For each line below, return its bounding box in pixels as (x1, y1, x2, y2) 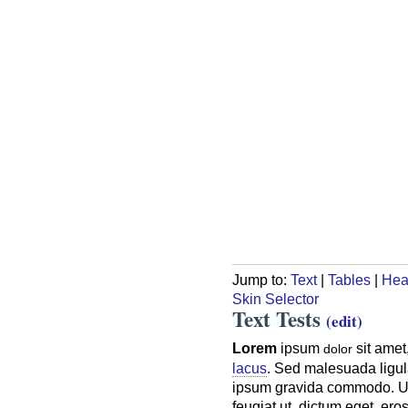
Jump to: (232, 270, 291, 288)
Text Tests (232, 302, 326, 334)
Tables (328, 270, 371, 288)
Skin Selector (232, 290, 319, 307)
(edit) (326, 309, 362, 332)
